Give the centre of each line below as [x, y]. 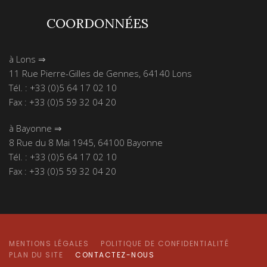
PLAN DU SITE [36, 255]
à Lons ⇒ [27, 59]
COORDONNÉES [97, 23]
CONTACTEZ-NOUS [115, 255]
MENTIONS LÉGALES [49, 243]
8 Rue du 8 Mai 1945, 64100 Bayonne [86, 142]
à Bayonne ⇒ [35, 128]
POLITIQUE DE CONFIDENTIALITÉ [165, 243]
